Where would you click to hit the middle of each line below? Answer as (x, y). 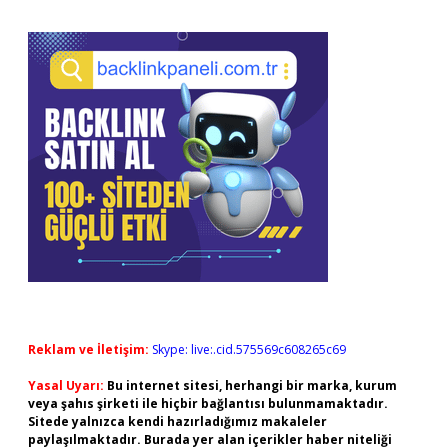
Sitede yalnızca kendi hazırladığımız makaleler (177, 421)
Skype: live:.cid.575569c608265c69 (249, 349)
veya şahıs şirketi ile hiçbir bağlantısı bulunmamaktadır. (208, 403)
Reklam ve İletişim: (88, 349)
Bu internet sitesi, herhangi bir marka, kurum (252, 385)
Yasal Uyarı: (66, 385)
